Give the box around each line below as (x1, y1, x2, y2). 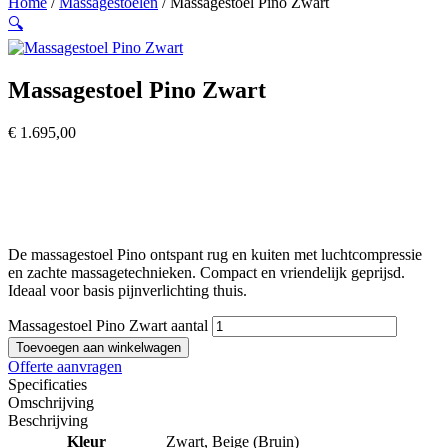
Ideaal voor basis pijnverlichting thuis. (8, 281, 247, 299)
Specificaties (8, 375, 87, 393)
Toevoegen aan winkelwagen (16, 339, 181, 355)
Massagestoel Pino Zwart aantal (8, 316, 208, 334)
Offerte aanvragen (8, 357, 122, 375)
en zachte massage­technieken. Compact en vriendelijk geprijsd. (8, 263, 405, 281)
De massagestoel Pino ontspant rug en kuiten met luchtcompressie (8, 245, 422, 263)
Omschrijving (8, 393, 94, 411)
